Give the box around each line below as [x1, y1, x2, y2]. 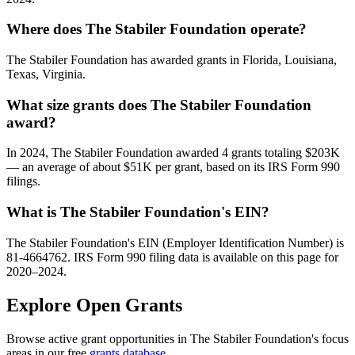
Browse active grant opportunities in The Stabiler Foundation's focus [6, 331, 349, 345]
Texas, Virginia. [6, 67, 86, 82]
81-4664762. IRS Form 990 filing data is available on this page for [6, 250, 338, 264]
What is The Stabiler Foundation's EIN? [6, 204, 269, 221]
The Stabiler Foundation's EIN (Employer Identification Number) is [6, 235, 344, 250]
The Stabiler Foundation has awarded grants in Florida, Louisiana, [6, 53, 337, 67]
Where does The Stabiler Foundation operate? [6, 21, 307, 38]
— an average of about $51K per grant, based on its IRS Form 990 [6, 160, 340, 174]
